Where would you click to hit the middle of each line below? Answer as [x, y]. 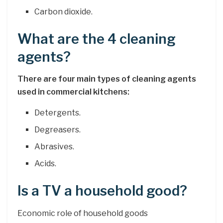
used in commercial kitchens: [73, 92]
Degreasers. [58, 130]
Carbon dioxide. [64, 11]
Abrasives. [55, 147]
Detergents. [58, 113]
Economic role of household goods [83, 213]
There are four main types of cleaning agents [107, 79]
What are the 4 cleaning [97, 39]
